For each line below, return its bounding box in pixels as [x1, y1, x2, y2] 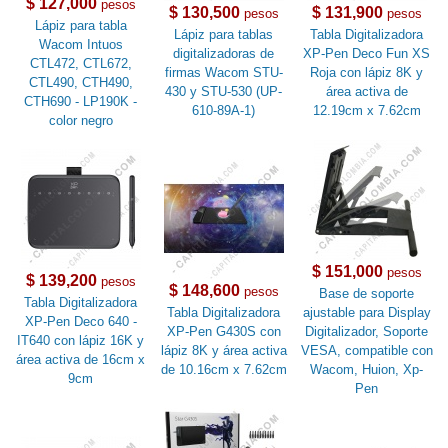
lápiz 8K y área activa [160, 343, 287, 359]
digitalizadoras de [173, 46, 275, 62]
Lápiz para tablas [174, 27, 274, 43]
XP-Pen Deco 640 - [24, 314, 137, 330]
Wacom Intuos [38, 37, 123, 53]
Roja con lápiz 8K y [310, 65, 424, 81]
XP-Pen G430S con [166, 324, 281, 340]
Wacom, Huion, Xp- [310, 362, 424, 378]
